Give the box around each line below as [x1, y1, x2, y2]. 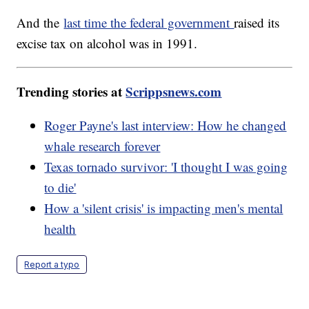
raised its [234, 14, 280, 32]
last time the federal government [63, 14, 235, 32]
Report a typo [24, 259, 80, 270]
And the [17, 14, 64, 32]
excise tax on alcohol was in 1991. [17, 34, 198, 52]
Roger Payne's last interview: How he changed [44, 117, 287, 134]
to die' [44, 179, 77, 197]
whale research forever [44, 137, 161, 155]
